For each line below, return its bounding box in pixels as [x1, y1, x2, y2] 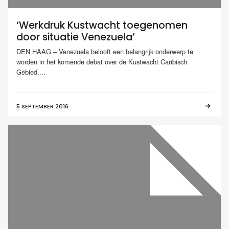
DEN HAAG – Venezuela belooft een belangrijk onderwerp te [16, 46, 193, 56]
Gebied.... [16, 66, 45, 77]
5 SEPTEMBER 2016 [16, 102, 68, 110]
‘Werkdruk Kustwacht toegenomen [16, 18, 188, 33]
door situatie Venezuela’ [16, 30, 135, 44]
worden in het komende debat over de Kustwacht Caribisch [16, 56, 187, 66]
